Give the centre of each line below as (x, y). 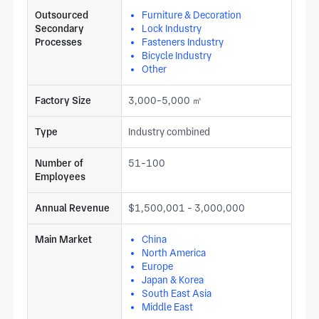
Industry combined (169, 131)
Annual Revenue (72, 208)
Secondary (59, 28)
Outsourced (61, 15)
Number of (59, 163)
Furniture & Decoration (192, 15)
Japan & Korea (173, 279)
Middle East (168, 307)
